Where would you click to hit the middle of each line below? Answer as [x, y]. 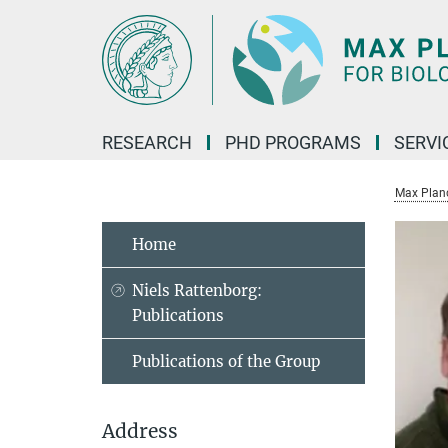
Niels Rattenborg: [197, 290]
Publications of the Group [226, 361]
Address [140, 431]
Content [32, 45]
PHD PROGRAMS [293, 142]
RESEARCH [147, 142]
